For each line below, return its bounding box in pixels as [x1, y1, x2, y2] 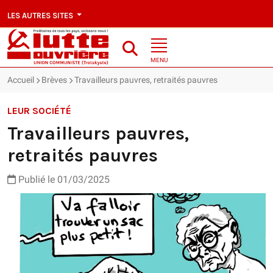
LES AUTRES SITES [7, 10, 75, 20]
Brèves [41, 75, 67, 85]
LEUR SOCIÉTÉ [7, 105, 71, 117]
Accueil [7, 75, 34, 85]
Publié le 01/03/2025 [16, 174, 110, 186]
